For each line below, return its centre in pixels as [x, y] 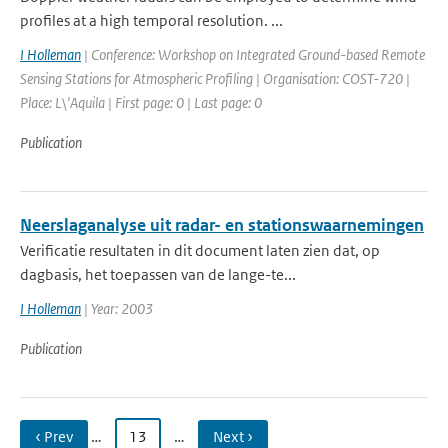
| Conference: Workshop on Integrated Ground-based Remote [253, 54]
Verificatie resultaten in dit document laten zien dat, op [200, 250]
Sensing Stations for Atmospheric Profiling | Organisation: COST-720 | [215, 78]
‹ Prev [54, 436]
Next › [233, 436]
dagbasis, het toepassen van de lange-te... [158, 274]
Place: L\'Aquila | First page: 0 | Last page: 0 [141, 102]
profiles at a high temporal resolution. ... [151, 20]
